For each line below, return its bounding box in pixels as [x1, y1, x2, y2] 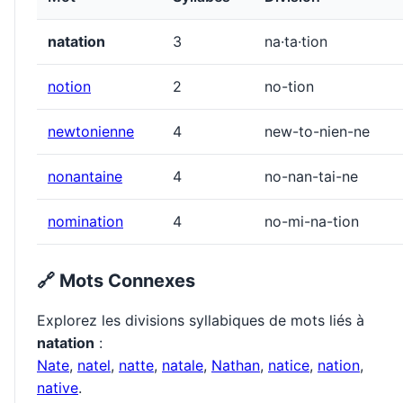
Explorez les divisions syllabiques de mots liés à [37, 311, 364, 330]
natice [268, 356, 309, 375]
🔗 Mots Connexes [37, 270, 195, 292]
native [37, 379, 78, 398]
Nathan [211, 356, 260, 375]
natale [162, 356, 203, 375]
